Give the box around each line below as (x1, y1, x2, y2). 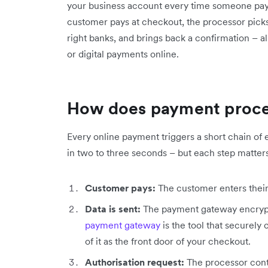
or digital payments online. (67, 47, 179, 60)
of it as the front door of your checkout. (85, 234, 251, 247)
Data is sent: (85, 202, 141, 215)
